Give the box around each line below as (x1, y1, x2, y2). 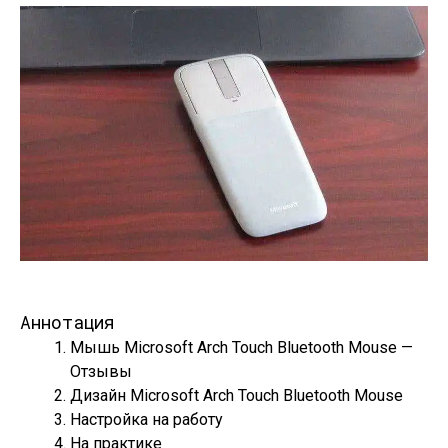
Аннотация (20, 310, 115, 334)
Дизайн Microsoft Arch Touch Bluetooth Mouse (70, 386, 403, 405)
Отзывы (70, 362, 132, 381)
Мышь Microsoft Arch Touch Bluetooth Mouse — (70, 338, 413, 357)
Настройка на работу (70, 410, 223, 429)
